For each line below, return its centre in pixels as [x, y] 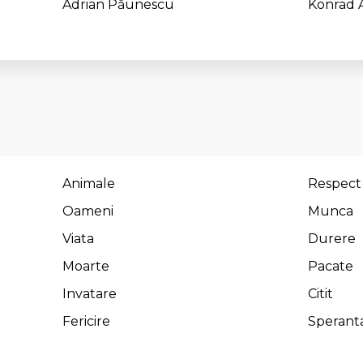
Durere [332, 239]
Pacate [331, 266]
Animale [89, 184]
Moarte [86, 266]
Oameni [88, 211]
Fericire [87, 321]
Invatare [90, 294]
